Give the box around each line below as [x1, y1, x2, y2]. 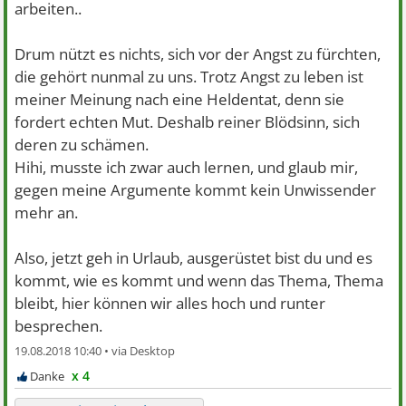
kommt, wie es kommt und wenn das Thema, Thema [14, 269, 384, 291]
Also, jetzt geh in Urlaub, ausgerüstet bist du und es [14, 246, 373, 268]
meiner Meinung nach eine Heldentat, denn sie [14, 88, 345, 110]
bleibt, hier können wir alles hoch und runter [14, 292, 326, 314]
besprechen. [14, 314, 103, 336]
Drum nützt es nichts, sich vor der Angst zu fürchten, [14, 43, 382, 64]
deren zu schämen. [14, 133, 150, 155]
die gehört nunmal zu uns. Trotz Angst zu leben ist [14, 65, 364, 87]
